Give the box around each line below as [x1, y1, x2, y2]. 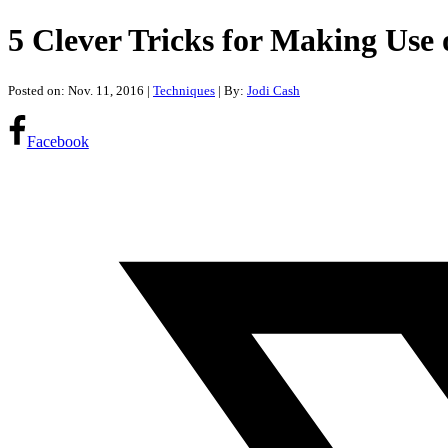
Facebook [26, 132, 89, 150]
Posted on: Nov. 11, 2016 [8, 82, 144, 98]
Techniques [153, 82, 215, 98]
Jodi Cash [247, 82, 300, 98]
